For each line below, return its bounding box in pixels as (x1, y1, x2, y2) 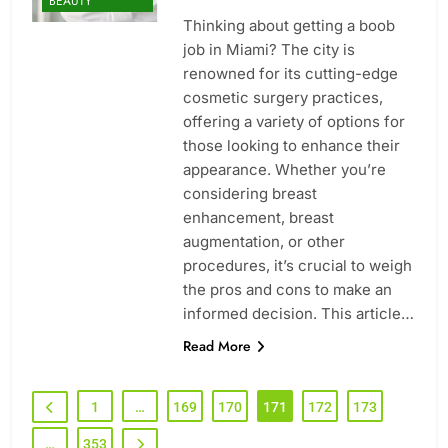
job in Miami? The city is (182, 39, 355, 59)
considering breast (182, 183, 317, 203)
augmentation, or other (182, 231, 345, 251)
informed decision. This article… (182, 303, 414, 323)
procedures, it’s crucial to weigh (182, 255, 412, 275)
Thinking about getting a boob (182, 15, 395, 35)
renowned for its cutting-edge (182, 63, 398, 83)
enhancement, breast (182, 207, 334, 227)
